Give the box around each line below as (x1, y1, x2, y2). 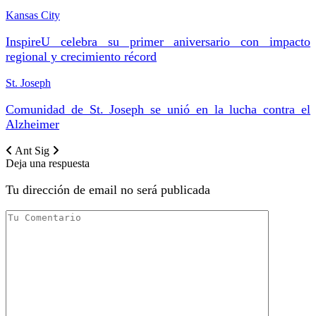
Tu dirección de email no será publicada (6, 182, 210, 197)
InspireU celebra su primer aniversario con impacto (6, 34, 310, 49)
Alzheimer (6, 116, 59, 131)
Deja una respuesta (6, 157, 90, 169)
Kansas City (6, 8, 60, 21)
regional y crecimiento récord (6, 49, 157, 63)
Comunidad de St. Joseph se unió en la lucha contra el (6, 102, 310, 116)
